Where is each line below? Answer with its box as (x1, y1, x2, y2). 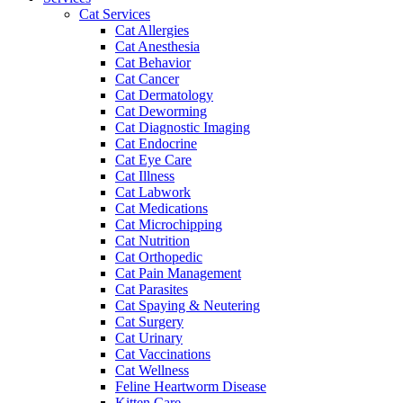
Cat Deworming (115, 103, 207, 120)
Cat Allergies (115, 22, 189, 39)
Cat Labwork (115, 184, 191, 201)
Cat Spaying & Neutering (115, 298, 260, 314)
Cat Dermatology (115, 87, 213, 103)
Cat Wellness (115, 363, 189, 379)
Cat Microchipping (115, 217, 222, 233)
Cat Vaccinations (115, 346, 210, 363)
